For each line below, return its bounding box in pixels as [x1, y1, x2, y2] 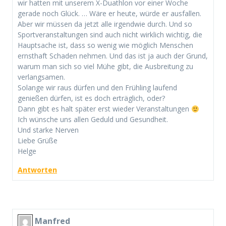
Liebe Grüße [18, 136, 58, 146]
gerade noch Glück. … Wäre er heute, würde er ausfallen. [18, 9, 201, 19]
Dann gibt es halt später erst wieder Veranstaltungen [18, 104, 191, 114]
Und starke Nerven [18, 125, 79, 135]
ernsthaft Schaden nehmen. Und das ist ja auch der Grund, [18, 51, 208, 61]
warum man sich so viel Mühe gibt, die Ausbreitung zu [18, 62, 193, 72]
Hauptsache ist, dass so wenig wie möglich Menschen [18, 40, 193, 50]
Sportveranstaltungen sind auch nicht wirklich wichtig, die [18, 30, 202, 40]
